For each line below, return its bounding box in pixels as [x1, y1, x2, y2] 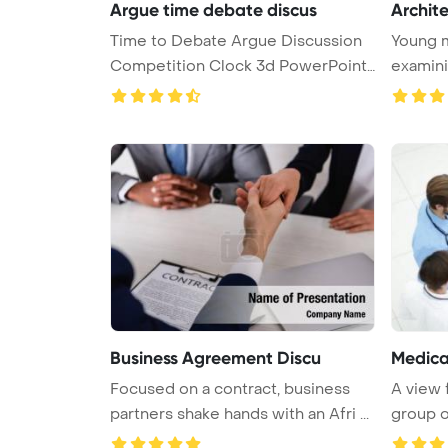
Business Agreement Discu [110, 346, 321, 369]
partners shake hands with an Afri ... [110, 403, 369, 424]
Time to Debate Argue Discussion [110, 30, 362, 51]
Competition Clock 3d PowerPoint [110, 55, 279, 76]
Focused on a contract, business [110, 378, 350, 399]
